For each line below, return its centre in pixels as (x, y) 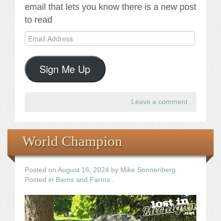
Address (37, 45)
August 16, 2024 (83, 170)
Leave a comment (159, 102)
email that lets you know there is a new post (110, 7)
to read (38, 19)
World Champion (72, 141)
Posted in (40, 180)
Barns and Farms (83, 180)
